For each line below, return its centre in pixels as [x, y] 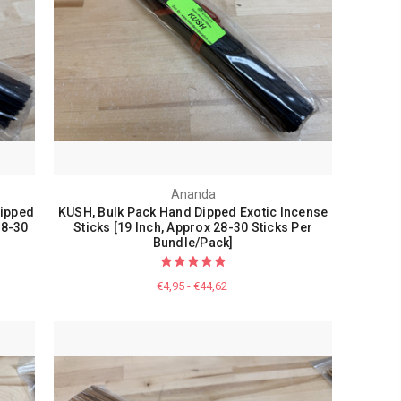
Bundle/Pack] [193, 243]
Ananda [193, 195]
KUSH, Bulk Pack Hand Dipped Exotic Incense [193, 213]
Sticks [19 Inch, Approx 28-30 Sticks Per [193, 228]
